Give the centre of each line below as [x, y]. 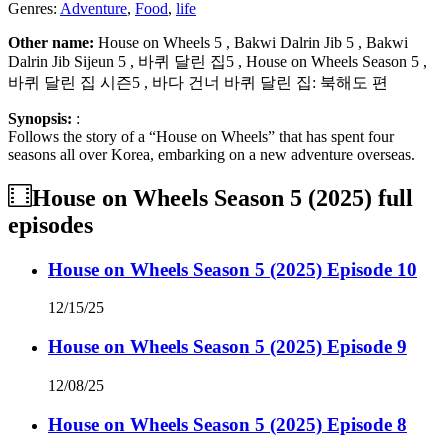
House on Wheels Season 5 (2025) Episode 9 [227, 347]
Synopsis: [42, 118]
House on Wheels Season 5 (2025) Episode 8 [227, 424]
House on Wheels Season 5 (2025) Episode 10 [232, 269]
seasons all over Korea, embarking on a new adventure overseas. [211, 154]
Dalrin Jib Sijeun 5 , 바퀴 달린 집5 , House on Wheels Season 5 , [217, 61]
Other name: [53, 42]
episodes [50, 224]
